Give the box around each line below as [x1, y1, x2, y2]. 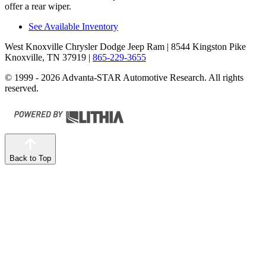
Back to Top [9, 153, 51, 163]
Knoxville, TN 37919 [5, 52, 86, 62]
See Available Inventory [28, 21, 118, 31]
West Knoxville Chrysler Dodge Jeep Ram [5, 41, 164, 52]
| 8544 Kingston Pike [164, 41, 246, 52]
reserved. [5, 83, 39, 93]
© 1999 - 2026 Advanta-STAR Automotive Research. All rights [5, 72, 243, 83]
